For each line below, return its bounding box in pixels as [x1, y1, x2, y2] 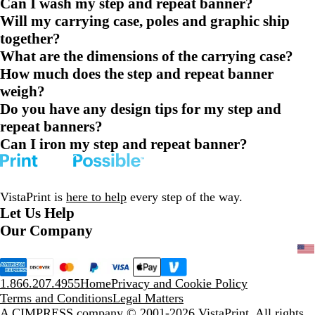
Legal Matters [112, 290, 184, 305]
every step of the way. [127, 189, 243, 204]
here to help [66, 189, 127, 204]
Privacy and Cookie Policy [111, 276, 247, 290]
